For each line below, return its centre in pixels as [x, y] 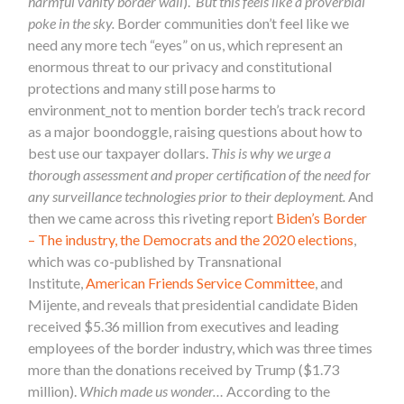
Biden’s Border [322, 217]
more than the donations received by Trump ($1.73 [184, 369]
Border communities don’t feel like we [234, 23]
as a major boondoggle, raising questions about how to [196, 131]
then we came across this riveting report [152, 217]
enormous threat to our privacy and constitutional [180, 66]
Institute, [57, 282]
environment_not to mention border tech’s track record [197, 109]
